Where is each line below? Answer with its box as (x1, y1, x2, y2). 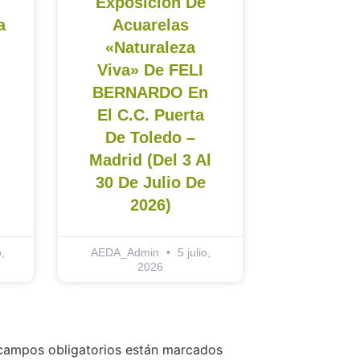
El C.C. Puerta (96, 106, 204, 125)
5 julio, (174, 246, 211, 260)
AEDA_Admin (90, 246, 162, 260)
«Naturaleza (105, 39, 195, 57)
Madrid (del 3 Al (89, 151, 211, 170)
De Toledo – (105, 129, 195, 147)
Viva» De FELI (97, 61, 203, 80)
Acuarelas (112, 16, 189, 35)
